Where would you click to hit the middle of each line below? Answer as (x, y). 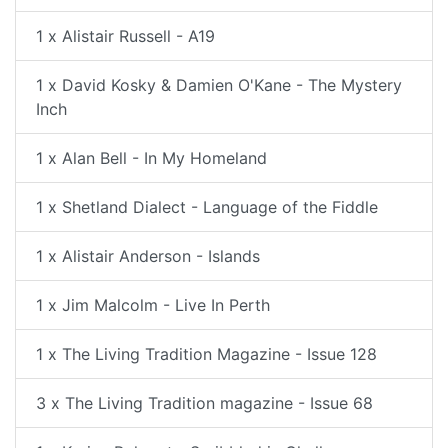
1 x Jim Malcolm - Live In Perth (153, 305)
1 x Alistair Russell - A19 (125, 36)
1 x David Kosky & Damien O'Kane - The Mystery (219, 85)
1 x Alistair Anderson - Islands (148, 256)
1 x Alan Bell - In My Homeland (151, 158)
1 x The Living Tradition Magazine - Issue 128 (206, 354)
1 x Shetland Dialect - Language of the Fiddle (207, 207)
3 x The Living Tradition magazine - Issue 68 (204, 403)
